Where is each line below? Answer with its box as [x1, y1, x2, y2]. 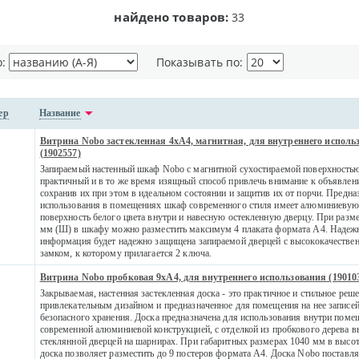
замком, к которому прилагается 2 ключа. [39, 247, 212, 259]
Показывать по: [155, 54, 247, 70]
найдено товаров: [114, 8, 229, 25]
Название [38, 107, 81, 119]
